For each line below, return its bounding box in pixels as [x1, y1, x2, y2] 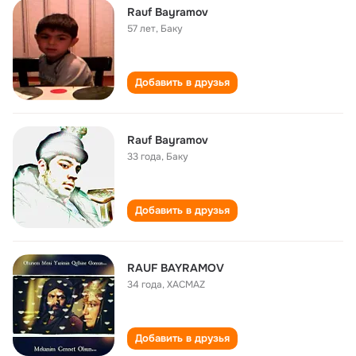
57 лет [127, 22, 156, 35]
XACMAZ [167, 278, 205, 291]
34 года [127, 278, 162, 291]
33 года [127, 150, 161, 163]
